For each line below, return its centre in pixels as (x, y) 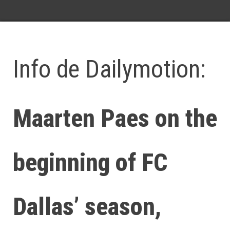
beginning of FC (90, 162)
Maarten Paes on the (115, 118)
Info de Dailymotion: (109, 69)
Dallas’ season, (87, 207)
